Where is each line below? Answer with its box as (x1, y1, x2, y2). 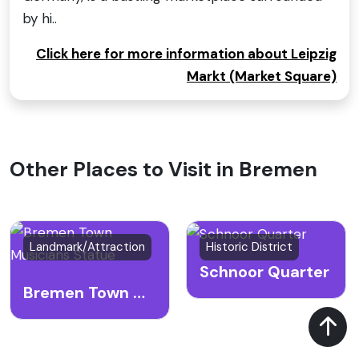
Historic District (206, 239, 292, 256)
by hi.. (22, 10, 57, 28)
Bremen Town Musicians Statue (133, 282, 145, 304)
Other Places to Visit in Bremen (10, 156, 317, 184)
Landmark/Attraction (30, 239, 145, 256)
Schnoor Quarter (200, 260, 329, 282)
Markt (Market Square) (187, 67, 337, 86)
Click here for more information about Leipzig (36, 45, 337, 63)
